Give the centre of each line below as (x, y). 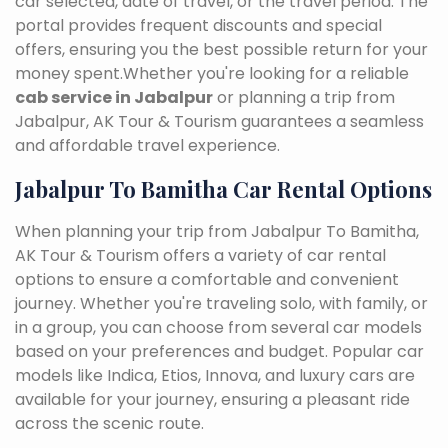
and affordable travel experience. (147, 145)
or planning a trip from (304, 97)
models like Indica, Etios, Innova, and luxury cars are (215, 375)
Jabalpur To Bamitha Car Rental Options (223, 188)
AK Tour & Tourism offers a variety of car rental (200, 255)
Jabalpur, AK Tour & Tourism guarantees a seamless (219, 121)
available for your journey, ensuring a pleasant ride (212, 399)
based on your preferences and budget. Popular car (219, 351)
